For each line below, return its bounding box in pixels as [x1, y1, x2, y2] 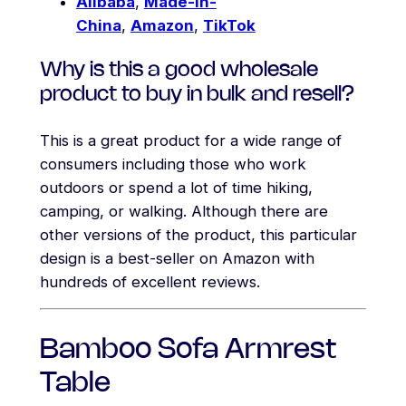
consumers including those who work [39, 154, 306, 173]
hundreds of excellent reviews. [39, 272, 260, 291]
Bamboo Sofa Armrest [39, 337, 337, 364]
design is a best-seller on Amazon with [39, 248, 314, 267]
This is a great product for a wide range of [39, 130, 342, 150]
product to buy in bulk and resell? [39, 85, 354, 105]
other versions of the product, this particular [39, 225, 357, 244]
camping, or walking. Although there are [39, 201, 328, 220]
